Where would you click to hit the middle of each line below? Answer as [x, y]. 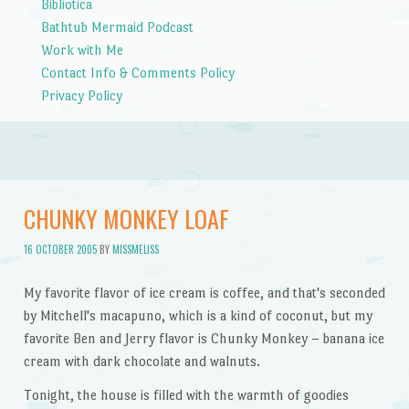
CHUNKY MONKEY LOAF [126, 219]
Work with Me [82, 49]
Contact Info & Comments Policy [137, 72]
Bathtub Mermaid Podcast [117, 26]
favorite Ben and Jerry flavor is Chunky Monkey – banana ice [204, 338]
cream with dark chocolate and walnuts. [142, 361]
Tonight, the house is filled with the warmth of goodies [186, 395]
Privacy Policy [81, 95]
